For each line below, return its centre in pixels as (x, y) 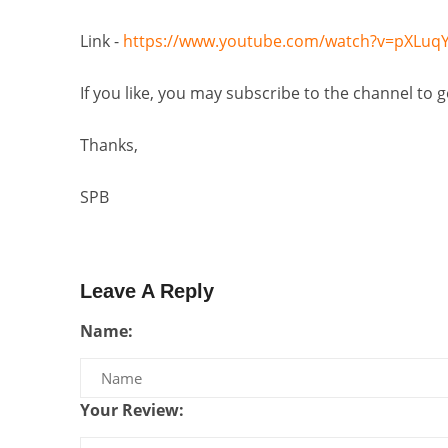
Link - (101, 41)
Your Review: (131, 410)
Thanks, (108, 145)
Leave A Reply (146, 291)
